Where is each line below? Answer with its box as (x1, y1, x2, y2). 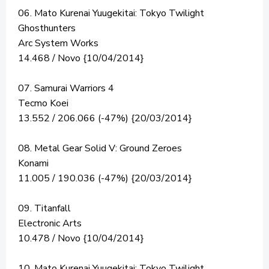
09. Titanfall (18, 202, 71, 216)
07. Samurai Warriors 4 (18, 82, 114, 95)
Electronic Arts (18, 217, 82, 231)
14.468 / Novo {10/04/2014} (18, 52, 144, 65)
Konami (18, 157, 49, 171)
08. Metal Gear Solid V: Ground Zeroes (18, 142, 182, 156)
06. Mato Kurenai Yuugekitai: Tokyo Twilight (18, 7, 204, 20)
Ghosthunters (18, 22, 76, 35)
